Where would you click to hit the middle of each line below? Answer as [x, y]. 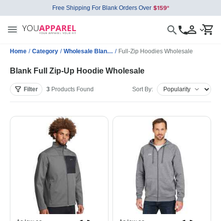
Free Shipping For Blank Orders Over [102, 8]
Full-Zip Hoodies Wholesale [156, 51]
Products [63, 89]
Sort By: [143, 89]
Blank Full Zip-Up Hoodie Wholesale [77, 71]
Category [45, 51]
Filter [31, 89]
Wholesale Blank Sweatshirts [110, 51]
